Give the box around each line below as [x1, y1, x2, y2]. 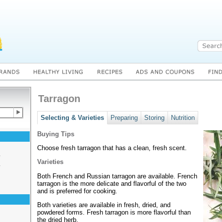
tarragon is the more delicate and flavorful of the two [37, 179, 186, 187]
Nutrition [171, 114, 195, 122]
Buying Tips [37, 130, 74, 138]
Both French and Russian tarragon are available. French [37, 172, 197, 180]
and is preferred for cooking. [37, 187, 117, 195]
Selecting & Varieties [41, 114, 104, 122]
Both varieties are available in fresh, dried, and [37, 201, 170, 209]
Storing [144, 114, 165, 122]
